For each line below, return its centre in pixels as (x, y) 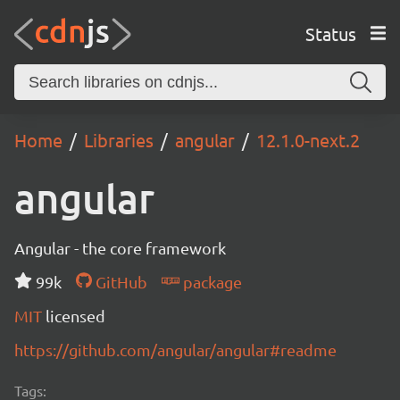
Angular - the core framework (120, 248)
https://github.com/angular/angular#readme (175, 350)
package (210, 282)
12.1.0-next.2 (308, 140)
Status (330, 33)
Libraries (119, 140)
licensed (75, 316)
